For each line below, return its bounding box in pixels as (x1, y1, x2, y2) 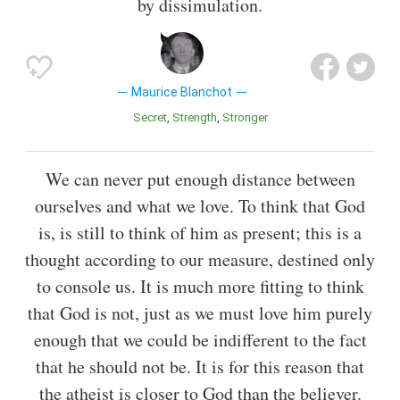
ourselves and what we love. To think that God (35, 194, 365, 219)
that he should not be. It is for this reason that (36, 354, 364, 379)
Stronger (229, 111, 268, 125)
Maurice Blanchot (131, 85, 233, 100)
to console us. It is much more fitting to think (36, 274, 364, 299)
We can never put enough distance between (45, 167, 355, 192)
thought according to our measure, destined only (25, 247, 375, 272)
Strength (179, 111, 217, 125)
